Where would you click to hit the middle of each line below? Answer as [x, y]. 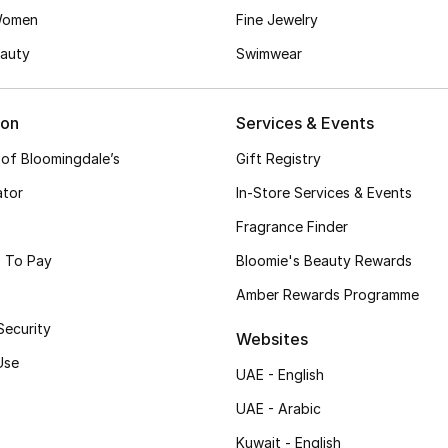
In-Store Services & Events [324, 192]
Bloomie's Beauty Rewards [324, 260]
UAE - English [280, 374]
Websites [272, 339]
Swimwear [269, 53]
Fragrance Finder [292, 226]
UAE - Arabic [278, 408]
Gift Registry [278, 158]
